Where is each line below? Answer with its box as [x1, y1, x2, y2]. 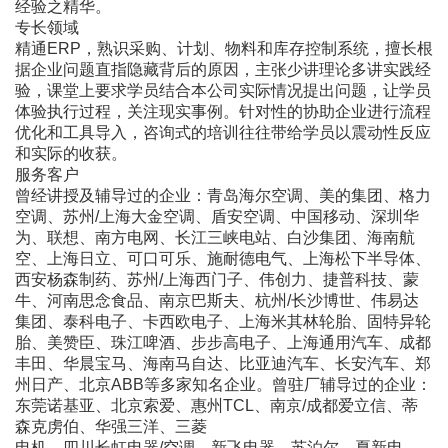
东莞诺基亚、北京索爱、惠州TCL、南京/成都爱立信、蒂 [15, 396, 418, 414]
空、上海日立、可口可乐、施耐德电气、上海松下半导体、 [15, 249, 431, 267]
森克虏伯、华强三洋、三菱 [15, 417, 207, 435]
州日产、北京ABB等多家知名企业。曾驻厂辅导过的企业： [15, 375, 432, 393]
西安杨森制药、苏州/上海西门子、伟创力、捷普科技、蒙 [15, 270, 419, 288]
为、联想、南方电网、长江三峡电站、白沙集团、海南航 [15, 228, 415, 246]
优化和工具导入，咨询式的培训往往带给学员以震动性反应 [15, 123, 431, 141]
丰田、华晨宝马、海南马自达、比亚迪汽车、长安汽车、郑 [15, 354, 431, 372]
